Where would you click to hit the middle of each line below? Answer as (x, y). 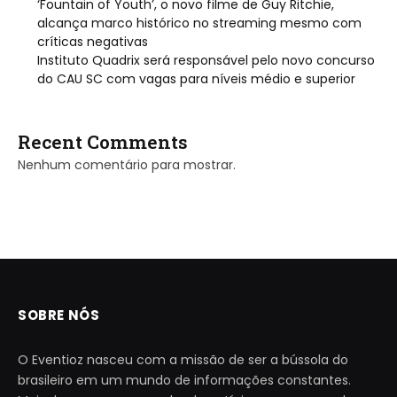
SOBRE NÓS (59, 315)
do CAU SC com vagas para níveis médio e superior (196, 78)
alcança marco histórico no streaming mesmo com (199, 23)
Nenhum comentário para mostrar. (127, 164)
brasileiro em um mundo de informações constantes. (184, 380)
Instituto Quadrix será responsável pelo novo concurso (206, 60)
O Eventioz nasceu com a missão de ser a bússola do (183, 359)
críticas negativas (93, 41)
